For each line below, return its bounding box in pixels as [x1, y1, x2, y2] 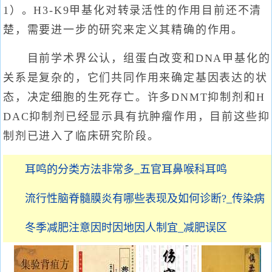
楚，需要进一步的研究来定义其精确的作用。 [3, 24, 243, 36]
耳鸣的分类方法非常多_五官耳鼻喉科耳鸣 [25, 163, 227, 175]
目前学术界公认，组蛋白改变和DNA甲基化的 [3, 52, 271, 64]
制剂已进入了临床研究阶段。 [3, 130, 160, 142]
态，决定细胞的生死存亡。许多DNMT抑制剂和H [3, 91, 265, 103]
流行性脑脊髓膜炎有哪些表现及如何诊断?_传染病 [25, 192, 265, 205]
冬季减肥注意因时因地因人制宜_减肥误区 [25, 222, 227, 234]
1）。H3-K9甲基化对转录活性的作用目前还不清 [3, 4, 262, 16]
